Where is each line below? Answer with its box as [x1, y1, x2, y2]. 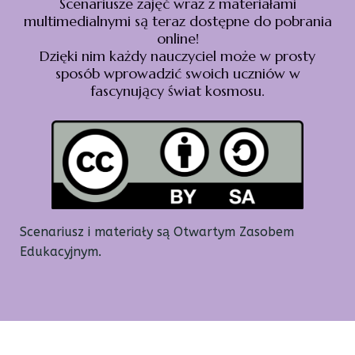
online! [156, 29, 199, 48]
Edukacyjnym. [20, 244, 101, 260]
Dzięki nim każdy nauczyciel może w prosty [40, 47, 315, 65]
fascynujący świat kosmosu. [90, 82, 265, 100]
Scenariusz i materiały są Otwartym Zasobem [20, 224, 294, 240]
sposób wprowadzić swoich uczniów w [55, 64, 300, 82]
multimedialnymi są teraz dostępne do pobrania [23, 12, 332, 30]
